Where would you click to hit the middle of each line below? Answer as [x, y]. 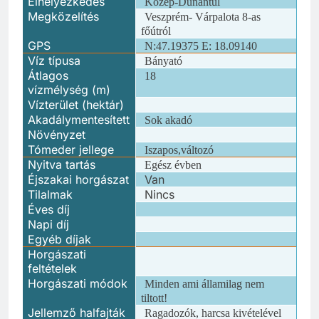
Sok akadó [169, 120]
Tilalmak [51, 194]
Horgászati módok [78, 283]
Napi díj [49, 224]
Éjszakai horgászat [79, 179]
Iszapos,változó [179, 150]
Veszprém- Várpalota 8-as [203, 16]
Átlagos [48, 75]
